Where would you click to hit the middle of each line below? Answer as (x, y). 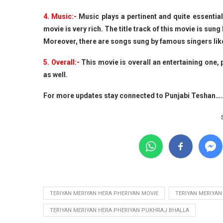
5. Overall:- (61, 62)
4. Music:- (60, 16)
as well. (56, 74)
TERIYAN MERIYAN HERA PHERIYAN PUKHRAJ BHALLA (119, 210)
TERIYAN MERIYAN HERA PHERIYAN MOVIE (104, 193)
